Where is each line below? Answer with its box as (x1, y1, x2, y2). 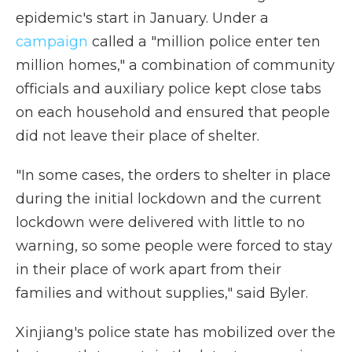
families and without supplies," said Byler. (16, 284, 308, 302)
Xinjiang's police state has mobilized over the (16, 324, 335, 341)
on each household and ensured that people (16, 104, 330, 121)
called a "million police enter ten (88, 33, 321, 50)
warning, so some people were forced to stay (16, 237, 332, 255)
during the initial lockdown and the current (16, 190, 321, 207)
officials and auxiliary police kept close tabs (16, 80, 321, 97)
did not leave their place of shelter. (16, 127, 259, 145)
